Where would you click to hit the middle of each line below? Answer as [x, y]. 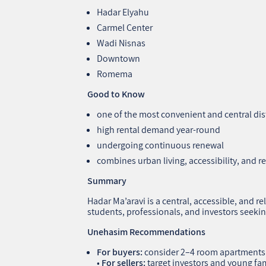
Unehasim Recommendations [147, 232]
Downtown [119, 58]
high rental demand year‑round [159, 129]
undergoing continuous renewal [161, 145]
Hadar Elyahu [123, 12]
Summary [107, 180]
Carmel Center [125, 27]
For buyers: [120, 252]
